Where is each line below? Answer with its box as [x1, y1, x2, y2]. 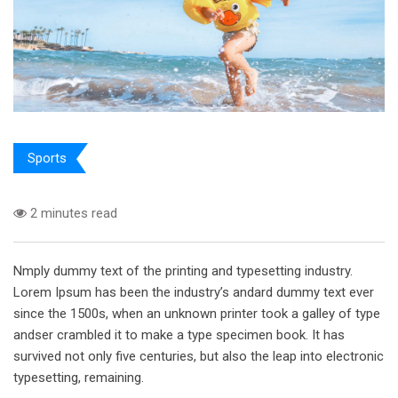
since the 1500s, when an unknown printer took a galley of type [13, 306, 380, 322]
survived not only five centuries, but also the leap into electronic [13, 348, 384, 365]
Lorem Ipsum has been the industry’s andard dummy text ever [13, 284, 374, 301]
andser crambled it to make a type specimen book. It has [13, 327, 345, 344]
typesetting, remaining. [13, 370, 144, 386]
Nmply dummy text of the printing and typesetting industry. [13, 263, 353, 280]
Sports [28, 150, 67, 167]
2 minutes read [27, 205, 117, 222]
